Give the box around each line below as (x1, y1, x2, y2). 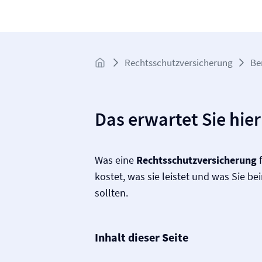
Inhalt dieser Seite (95, 230, 188, 244)
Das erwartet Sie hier (95, 108, 261, 131)
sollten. (95, 186, 128, 199)
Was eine (95, 153, 136, 167)
